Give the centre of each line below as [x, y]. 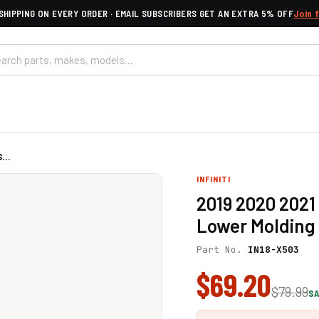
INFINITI [214, 179]
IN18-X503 [274, 250]
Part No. [223, 250]
